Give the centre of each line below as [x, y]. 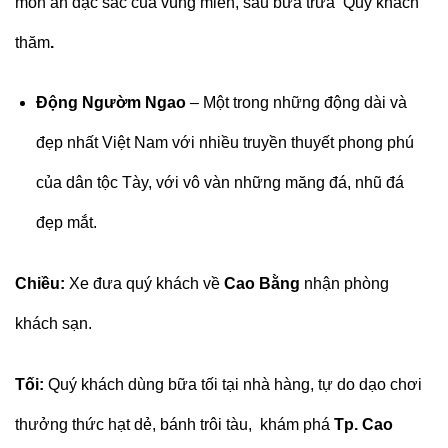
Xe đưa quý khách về [144, 284]
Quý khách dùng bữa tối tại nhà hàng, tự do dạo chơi [233, 384]
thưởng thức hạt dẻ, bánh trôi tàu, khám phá [174, 424]
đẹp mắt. [66, 223]
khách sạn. [53, 324]
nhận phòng [344, 284]
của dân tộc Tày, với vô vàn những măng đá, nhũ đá [219, 183]
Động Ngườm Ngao [110, 103]
